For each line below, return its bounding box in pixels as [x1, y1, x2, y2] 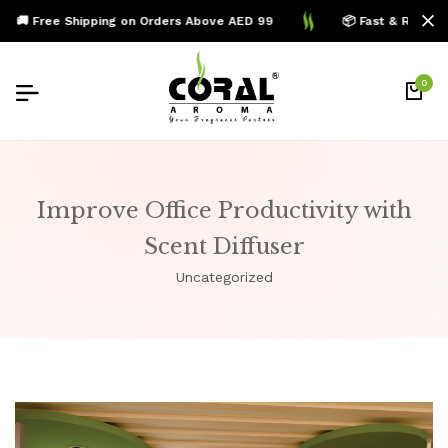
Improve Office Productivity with [36, 197, 412, 225]
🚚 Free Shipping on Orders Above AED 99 [6, 14, 264, 28]
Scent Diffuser [143, 233, 305, 261]
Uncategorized [175, 269, 273, 286]
